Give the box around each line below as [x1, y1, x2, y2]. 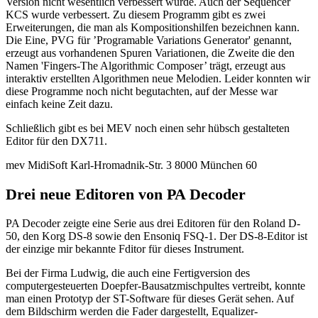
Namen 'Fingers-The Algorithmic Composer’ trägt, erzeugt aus [6, 60, 285, 72]
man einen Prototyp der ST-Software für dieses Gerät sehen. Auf [6, 292, 294, 305]
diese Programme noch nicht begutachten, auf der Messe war [6, 85, 278, 98]
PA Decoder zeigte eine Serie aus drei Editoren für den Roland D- [6, 216, 300, 229]
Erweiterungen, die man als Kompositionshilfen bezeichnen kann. [6, 21, 300, 34]
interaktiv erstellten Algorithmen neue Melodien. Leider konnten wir [6, 72, 310, 85]
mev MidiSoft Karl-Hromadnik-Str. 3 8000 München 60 [6, 159, 257, 172]
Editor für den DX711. [6, 135, 107, 148]
